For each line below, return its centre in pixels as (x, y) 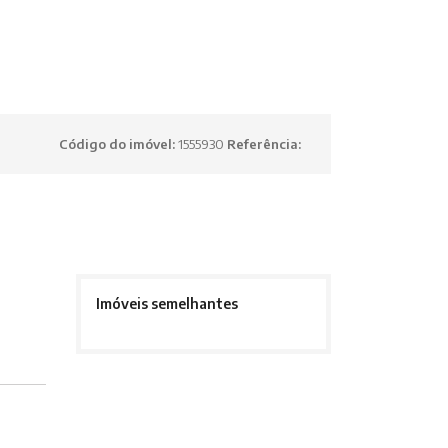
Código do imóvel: (118, 144)
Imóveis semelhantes (166, 304)
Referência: (264, 144)
